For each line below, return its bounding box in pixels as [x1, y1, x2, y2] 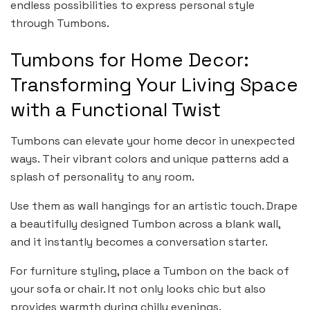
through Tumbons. [10, 15, 109, 30]
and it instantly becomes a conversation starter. [10, 235, 268, 250]
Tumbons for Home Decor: [10, 48, 249, 73]
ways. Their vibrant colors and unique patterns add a [10, 152, 289, 167]
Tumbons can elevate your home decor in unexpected [10, 134, 295, 149]
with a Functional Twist [10, 98, 221, 122]
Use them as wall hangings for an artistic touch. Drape [10, 199, 298, 214]
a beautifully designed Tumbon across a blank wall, [10, 217, 280, 232]
